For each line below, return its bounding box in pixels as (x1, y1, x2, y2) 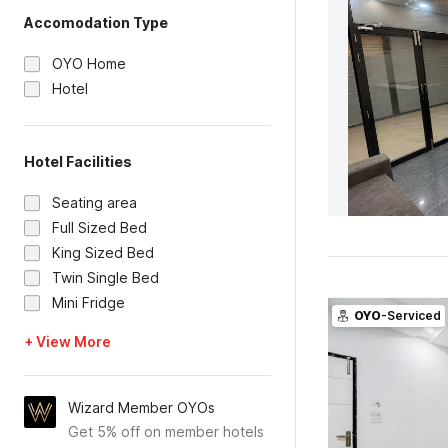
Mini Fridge (52, 294, 125, 311)
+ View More (24, 333, 111, 350)
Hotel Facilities (24, 153, 132, 170)
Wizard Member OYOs (68, 399, 215, 416)
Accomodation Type (24, 14, 168, 31)
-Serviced (380, 308, 441, 323)
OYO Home (52, 55, 126, 72)
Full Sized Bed (52, 219, 147, 236)
